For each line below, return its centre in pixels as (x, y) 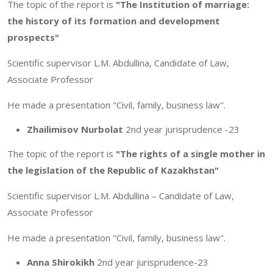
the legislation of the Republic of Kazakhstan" (113, 170)
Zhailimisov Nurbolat (75, 129)
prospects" (33, 37)
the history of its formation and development (114, 20)
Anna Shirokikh (61, 262)
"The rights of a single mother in (190, 153)
